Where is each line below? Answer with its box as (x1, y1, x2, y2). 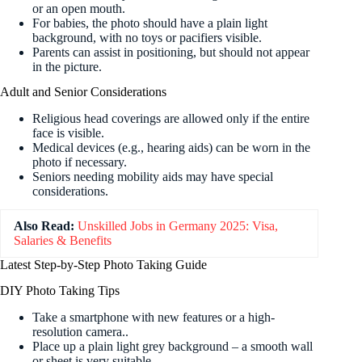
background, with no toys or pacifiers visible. (32, 31, 262, 45)
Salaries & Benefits (14, 233, 112, 247)
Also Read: (14, 218, 74, 233)
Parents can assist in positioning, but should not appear (32, 45, 309, 60)
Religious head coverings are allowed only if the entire (32, 111, 309, 125)
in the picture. (32, 60, 102, 74)
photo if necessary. (32, 154, 127, 169)
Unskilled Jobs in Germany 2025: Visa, (78, 218, 278, 233)
